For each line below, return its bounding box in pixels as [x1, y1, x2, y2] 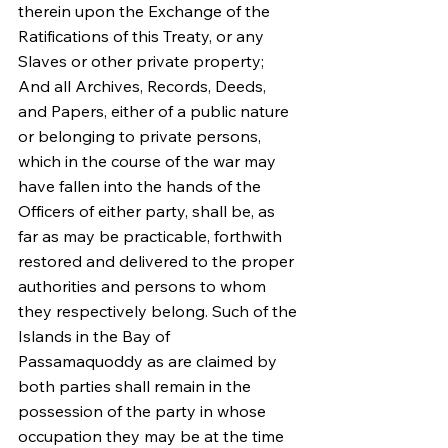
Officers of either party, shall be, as [18, 201, 279, 221]
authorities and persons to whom [18, 276, 270, 296]
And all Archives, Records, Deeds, [18, 76, 270, 96]
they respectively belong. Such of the [18, 301, 301, 321]
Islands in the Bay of [18, 326, 174, 346]
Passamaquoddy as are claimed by [18, 351, 281, 371]
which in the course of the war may [18, 151, 280, 171]
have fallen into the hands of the [18, 176, 265, 196]
